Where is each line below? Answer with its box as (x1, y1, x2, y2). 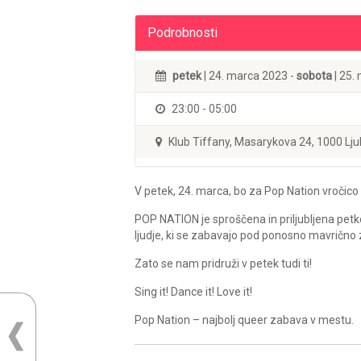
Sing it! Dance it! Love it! (135, 284, 252, 298)
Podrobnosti (147, 24, 218, 40)
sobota (297, 68, 332, 82)
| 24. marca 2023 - (201, 68, 297, 82)
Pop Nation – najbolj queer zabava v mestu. (135, 313, 354, 326)
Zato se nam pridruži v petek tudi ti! (135, 256, 312, 270)
